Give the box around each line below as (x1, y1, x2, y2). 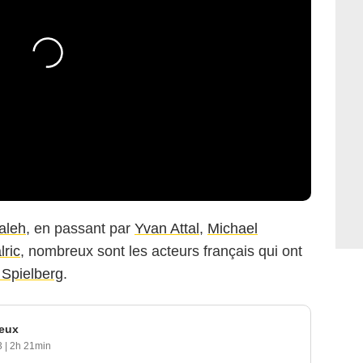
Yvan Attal (135, 220, 199, 237)
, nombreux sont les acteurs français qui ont (20, 243, 302, 260)
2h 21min (10, 340, 51, 352)
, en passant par (26, 220, 135, 237)
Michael (207, 220, 258, 237)
